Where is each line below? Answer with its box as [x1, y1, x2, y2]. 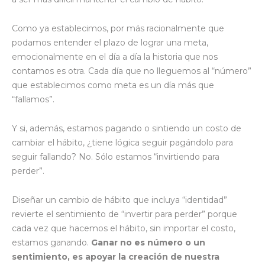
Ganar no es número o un [91, 237, 205, 248]
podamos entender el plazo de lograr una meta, [12, 37, 208, 48]
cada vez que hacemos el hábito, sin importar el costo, [12, 222, 235, 234]
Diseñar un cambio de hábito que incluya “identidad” [12, 194, 227, 205]
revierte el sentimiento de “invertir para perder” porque [12, 208, 237, 219]
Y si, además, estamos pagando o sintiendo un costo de [12, 122, 241, 134]
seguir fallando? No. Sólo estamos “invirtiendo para [12, 151, 219, 162]
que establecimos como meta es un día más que [12, 79, 214, 91]
